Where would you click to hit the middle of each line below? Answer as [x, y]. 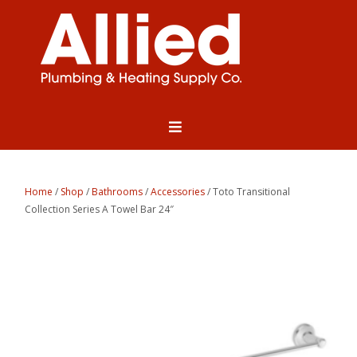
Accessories [178, 192]
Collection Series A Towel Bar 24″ [100, 210]
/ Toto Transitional [248, 192]
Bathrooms [118, 192]
